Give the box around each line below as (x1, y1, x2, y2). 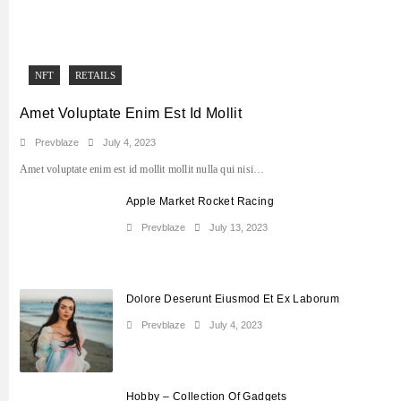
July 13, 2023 (209, 221, 268, 233)
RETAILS (75, 69, 115, 81)
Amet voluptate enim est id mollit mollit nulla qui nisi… (20, 162, 265, 175)
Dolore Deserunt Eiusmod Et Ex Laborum (125, 293, 340, 306)
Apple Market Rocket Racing (125, 194, 274, 208)
